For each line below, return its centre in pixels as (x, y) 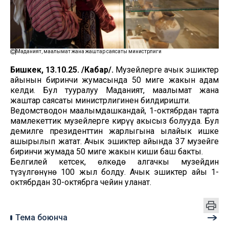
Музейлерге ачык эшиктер (166, 70)
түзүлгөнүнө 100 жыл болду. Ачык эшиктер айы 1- (114, 172)
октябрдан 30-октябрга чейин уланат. (81, 182)
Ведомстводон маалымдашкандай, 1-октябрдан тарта (114, 110)
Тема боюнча (41, 217)
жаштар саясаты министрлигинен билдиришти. (100, 100)
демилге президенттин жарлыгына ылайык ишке (114, 131)
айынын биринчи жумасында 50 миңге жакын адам (114, 80)
